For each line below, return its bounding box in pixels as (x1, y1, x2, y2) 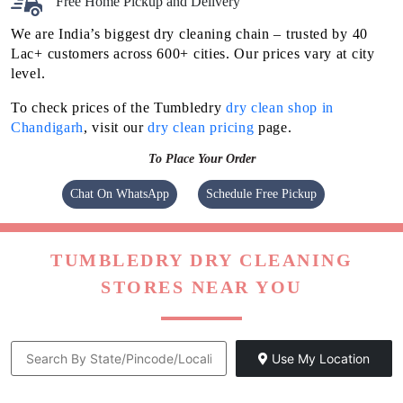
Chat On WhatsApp (70, 186, 169, 201)
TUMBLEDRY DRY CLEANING (50, 249, 353, 270)
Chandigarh (11, 119, 84, 135)
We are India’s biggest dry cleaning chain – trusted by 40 (11, 25, 368, 41)
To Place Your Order (148, 151, 255, 166)
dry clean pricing (148, 119, 255, 135)
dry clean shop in (226, 99, 335, 115)
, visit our (84, 119, 148, 135)
